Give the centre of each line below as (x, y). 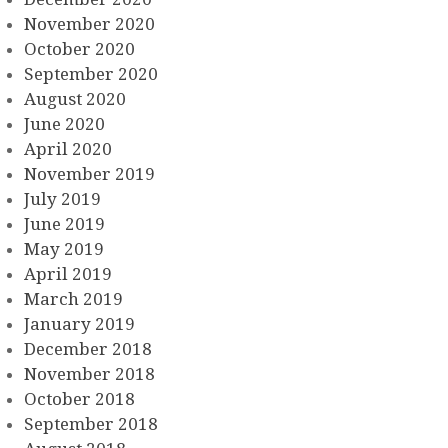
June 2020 (64, 123)
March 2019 (73, 298)
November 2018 (89, 373)
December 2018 (88, 348)
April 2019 (68, 273)
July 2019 (62, 198)
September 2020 (91, 73)
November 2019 (89, 173)
